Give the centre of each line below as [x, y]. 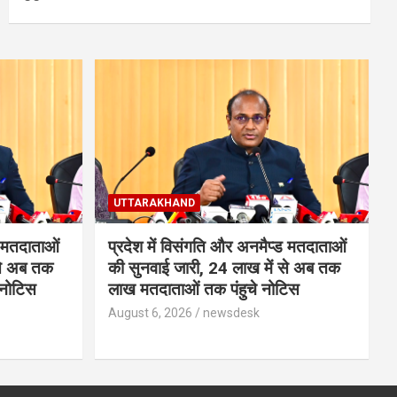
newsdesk [231, 313]
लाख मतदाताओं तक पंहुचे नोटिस [203, 290]
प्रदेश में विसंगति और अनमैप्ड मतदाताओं [227, 247]
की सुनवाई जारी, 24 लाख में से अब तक [224, 269]
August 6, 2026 [150, 313]
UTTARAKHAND [154, 203]
